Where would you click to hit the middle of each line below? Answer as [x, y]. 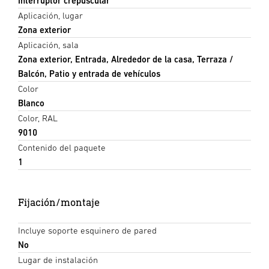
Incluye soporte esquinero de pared [87, 231]
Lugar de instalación [58, 260]
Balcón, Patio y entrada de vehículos [89, 74]
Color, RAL [38, 118]
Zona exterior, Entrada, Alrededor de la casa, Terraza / [125, 59]
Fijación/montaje [59, 202]
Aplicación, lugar [50, 16]
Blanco [31, 103]
